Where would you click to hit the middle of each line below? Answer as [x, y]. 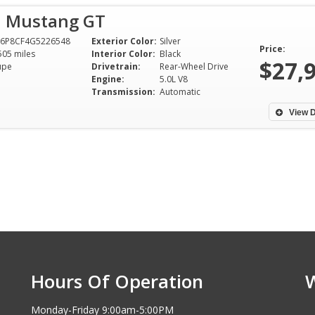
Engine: [108, 79]
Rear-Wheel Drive [194, 66]
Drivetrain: [116, 66]
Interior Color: [123, 54]
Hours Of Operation [117, 281]
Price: [272, 49]
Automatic [180, 92]
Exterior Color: [124, 41]
